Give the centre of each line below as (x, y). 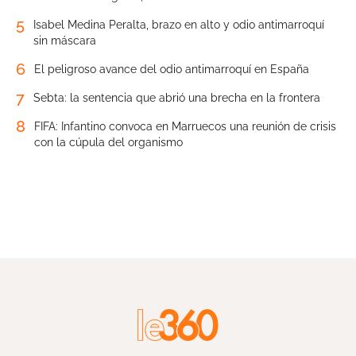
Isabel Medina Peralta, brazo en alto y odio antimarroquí (179, 25)
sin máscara (65, 41)
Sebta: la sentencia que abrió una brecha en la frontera (177, 98)
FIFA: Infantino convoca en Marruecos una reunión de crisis (185, 127)
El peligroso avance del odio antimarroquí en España (172, 70)
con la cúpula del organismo (108, 143)
